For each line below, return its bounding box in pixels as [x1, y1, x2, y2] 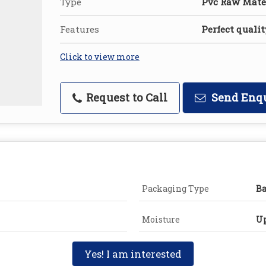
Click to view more [60, 51, 140, 63]
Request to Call [83, 90, 167, 105]
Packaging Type [142, 183, 209, 195]
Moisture [142, 214, 180, 226]
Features [60, 23, 99, 36]
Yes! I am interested [84, 247, 182, 261]
